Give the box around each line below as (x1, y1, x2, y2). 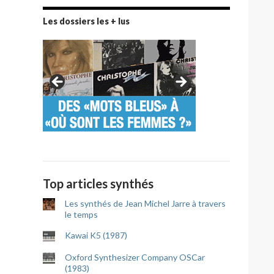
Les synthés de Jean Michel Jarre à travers (65, 198, 226, 209)
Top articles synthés (43, 176, 154, 191)
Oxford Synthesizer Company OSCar (65, 252, 205, 262)
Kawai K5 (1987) (65, 230, 127, 240)
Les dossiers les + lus (43, 16, 130, 26)
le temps (65, 209, 98, 220)
